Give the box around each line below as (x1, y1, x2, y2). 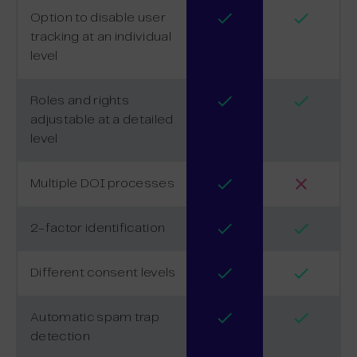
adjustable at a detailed (30, 113, 174, 126)
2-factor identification (30, 222, 166, 234)
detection (30, 330, 90, 343)
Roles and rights (30, 94, 130, 107)
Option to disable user (30, 11, 167, 24)
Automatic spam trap (30, 311, 160, 324)
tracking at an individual (30, 30, 172, 43)
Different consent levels (30, 266, 176, 279)
